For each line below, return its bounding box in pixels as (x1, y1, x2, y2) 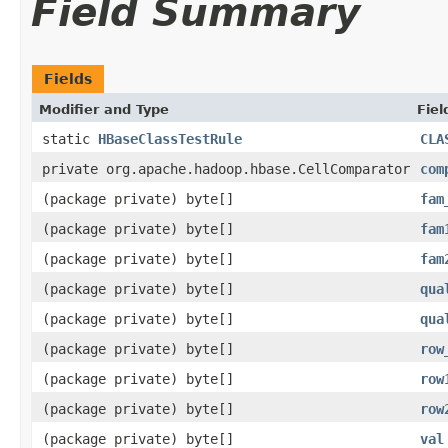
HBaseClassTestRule (98, 130, 242, 147)
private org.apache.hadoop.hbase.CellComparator (42, 160, 410, 177)
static (42, 130, 98, 147)
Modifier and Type (39, 101, 169, 117)
